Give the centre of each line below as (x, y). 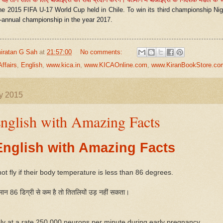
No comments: (102, 52)
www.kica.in (63, 65)
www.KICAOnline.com (116, 65)
